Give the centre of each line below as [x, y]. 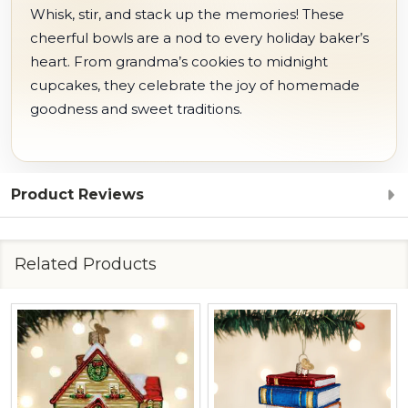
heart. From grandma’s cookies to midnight [179, 61]
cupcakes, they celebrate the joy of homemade [195, 85]
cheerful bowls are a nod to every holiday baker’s [199, 38]
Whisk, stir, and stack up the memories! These [187, 14]
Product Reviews [77, 194]
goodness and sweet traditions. [136, 109]
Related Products [86, 264]
